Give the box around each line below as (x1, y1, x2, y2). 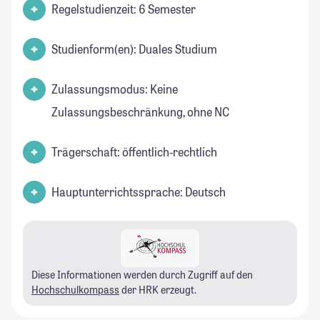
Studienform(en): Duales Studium (51, 41, 217, 57)
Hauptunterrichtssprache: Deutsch (51, 184, 226, 200)
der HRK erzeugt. (119, 283, 196, 297)
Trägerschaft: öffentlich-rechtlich (51, 144, 217, 160)
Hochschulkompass (31, 283, 119, 297)
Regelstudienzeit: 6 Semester (51, 1, 196, 17)
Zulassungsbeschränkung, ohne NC (51, 104, 229, 120)
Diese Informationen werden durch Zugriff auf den (31, 268, 253, 282)
